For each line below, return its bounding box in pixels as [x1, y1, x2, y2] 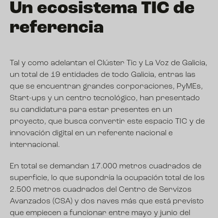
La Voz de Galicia [145, 59, 205, 67]
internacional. [10, 141, 60, 149]
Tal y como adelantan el [10, 59, 97, 67]
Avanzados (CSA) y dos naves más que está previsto [10, 198, 204, 205]
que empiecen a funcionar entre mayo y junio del [10, 209, 190, 217]
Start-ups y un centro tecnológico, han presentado [10, 94, 200, 102]
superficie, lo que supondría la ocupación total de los [10, 174, 205, 182]
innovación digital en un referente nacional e [10, 129, 173, 137]
